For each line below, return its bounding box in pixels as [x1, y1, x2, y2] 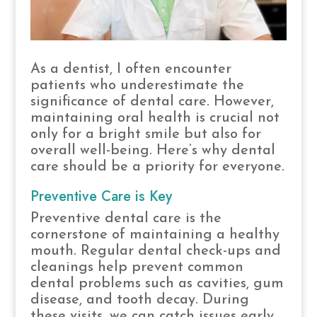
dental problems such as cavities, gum [30, 276, 284, 291]
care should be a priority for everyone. [30, 159, 284, 174]
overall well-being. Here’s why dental [30, 143, 275, 158]
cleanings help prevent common [30, 260, 243, 275]
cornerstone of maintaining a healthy [30, 227, 279, 242]
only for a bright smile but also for [30, 127, 261, 142]
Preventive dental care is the [30, 211, 221, 226]
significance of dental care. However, [30, 94, 274, 109]
